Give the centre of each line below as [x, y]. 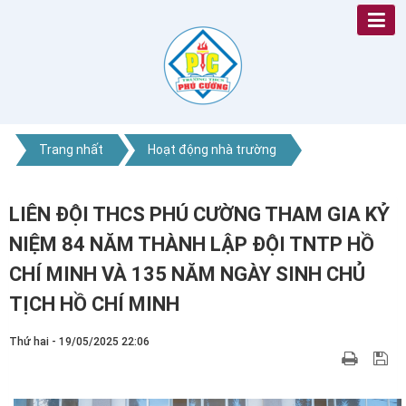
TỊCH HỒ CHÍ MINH [94, 304]
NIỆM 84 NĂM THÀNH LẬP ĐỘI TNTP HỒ [192, 244]
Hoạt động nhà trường [212, 150]
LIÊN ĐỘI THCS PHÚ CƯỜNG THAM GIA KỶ [199, 214]
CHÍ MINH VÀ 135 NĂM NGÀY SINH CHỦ [187, 274]
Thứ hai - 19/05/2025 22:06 [79, 342]
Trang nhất [71, 150]
